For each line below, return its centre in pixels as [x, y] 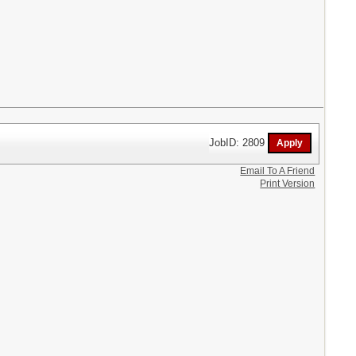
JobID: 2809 [239, 142]
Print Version [288, 184]
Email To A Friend [278, 171]
